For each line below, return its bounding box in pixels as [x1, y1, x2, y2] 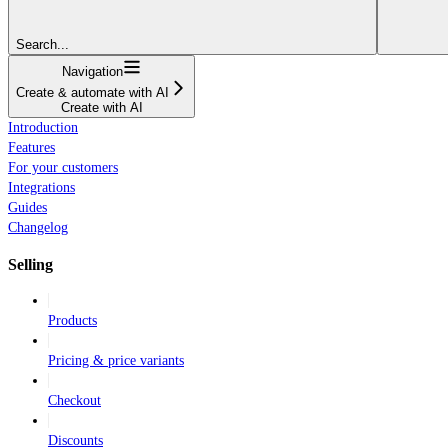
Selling [8, 254, 53, 274]
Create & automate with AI [16, 85, 169, 101]
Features [8, 140, 55, 156]
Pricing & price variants [48, 353, 184, 369]
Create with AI [60, 100, 143, 116]
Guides [8, 200, 47, 216]
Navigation [62, 64, 123, 80]
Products [48, 313, 97, 329]
